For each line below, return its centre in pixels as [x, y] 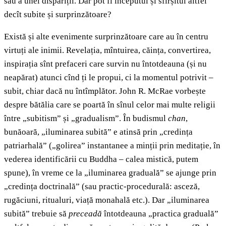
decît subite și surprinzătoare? [58, 15]
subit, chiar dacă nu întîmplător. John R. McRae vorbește [105, 91]
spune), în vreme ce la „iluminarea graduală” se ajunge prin [110, 173]
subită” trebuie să [36, 214]
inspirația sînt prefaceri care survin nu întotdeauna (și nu [105, 64]
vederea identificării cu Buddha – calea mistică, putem [101, 159]
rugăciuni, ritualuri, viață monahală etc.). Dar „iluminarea [107, 200]
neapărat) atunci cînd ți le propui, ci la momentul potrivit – [109, 78]
